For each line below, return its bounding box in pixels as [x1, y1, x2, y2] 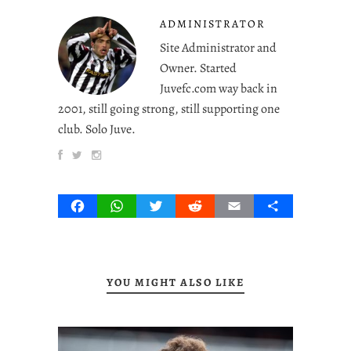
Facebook [77, 197, 134, 215]
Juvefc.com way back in [160, 79, 277, 97]
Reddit [194, 197, 233, 215]
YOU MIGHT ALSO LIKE [107, 274, 244, 290]
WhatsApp [116, 197, 178, 215]
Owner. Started [160, 59, 237, 77]
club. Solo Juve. [58, 120, 136, 138]
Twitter [155, 197, 197, 215]
